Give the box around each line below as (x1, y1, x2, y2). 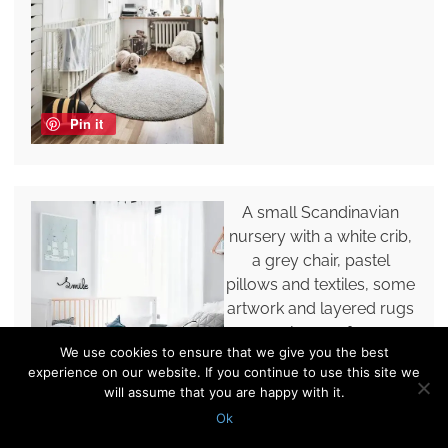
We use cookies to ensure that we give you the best (59, 344, 389, 360)
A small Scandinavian (242, 203, 400, 223)
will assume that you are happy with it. (103, 384, 345, 400)
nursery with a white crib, (229, 227, 413, 247)
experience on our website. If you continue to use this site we (28, 364, 420, 380)
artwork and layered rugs (227, 299, 415, 319)
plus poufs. (279, 323, 362, 343)
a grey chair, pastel (251, 251, 390, 271)
